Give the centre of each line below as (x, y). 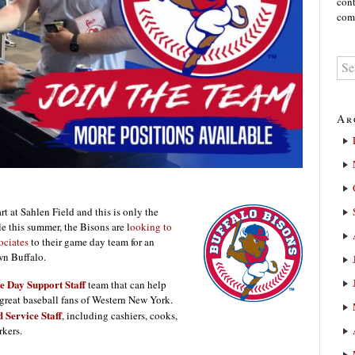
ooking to (151, 227)
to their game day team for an (92, 242)
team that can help (126, 285)
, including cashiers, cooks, (120, 316)
